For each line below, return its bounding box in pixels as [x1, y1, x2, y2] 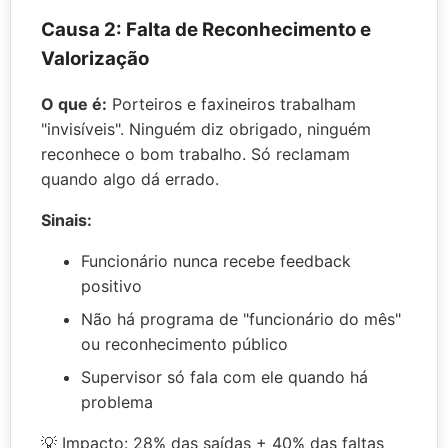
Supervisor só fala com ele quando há [81, 366, 368, 387]
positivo [81, 275, 142, 296]
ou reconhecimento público [81, 333, 288, 354]
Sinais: [41, 209, 92, 230]
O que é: [41, 93, 107, 114]
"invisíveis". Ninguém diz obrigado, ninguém [41, 118, 371, 139]
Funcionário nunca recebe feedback [81, 250, 351, 271]
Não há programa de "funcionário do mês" [81, 308, 401, 329]
